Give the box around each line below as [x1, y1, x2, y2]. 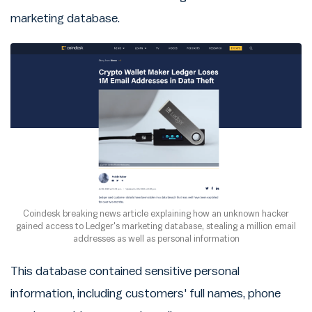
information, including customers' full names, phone [10, 288, 281, 300]
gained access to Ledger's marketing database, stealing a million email [16, 221, 296, 231]
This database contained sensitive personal [10, 265, 240, 278]
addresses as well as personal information [72, 234, 240, 244]
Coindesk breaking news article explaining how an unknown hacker [23, 209, 289, 219]
